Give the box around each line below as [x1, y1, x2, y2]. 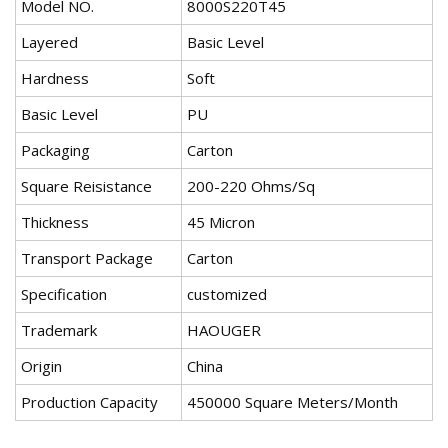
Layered [21, 32, 78, 53]
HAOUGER [187, 320, 261, 341]
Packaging [21, 140, 90, 161]
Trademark [21, 320, 97, 341]
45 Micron [187, 212, 255, 233]
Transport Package [21, 248, 153, 269]
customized [187, 284, 267, 305]
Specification [21, 284, 107, 305]
